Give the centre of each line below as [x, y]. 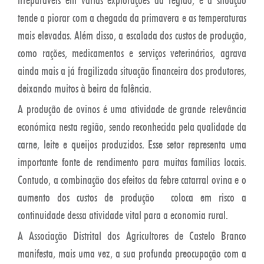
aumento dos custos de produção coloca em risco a [132, 197]
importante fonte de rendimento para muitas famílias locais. [132, 162]
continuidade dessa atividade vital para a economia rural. [123, 215]
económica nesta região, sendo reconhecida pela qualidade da [132, 126]
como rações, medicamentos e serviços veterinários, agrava [132, 53]
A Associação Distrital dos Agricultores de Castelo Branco [132, 235]
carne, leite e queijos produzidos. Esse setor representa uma [132, 144]
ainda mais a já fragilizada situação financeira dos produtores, [132, 70]
